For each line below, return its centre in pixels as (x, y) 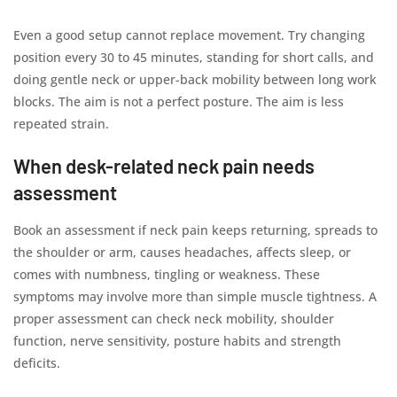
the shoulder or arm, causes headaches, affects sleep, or (182, 252)
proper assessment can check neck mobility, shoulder (174, 319)
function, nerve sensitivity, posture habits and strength (177, 341)
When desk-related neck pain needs (164, 166)
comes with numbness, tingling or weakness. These (167, 274)
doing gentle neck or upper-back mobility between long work (195, 79)
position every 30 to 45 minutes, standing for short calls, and (194, 57)
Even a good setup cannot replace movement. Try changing (189, 35)
